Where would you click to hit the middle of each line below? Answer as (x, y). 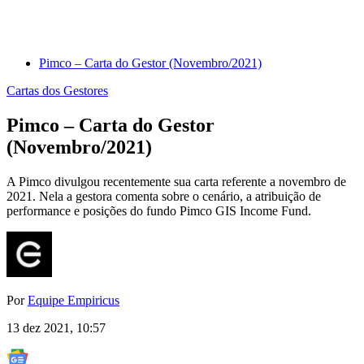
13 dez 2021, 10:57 (56, 328)
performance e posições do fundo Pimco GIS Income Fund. (159, 211)
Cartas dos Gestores (57, 91)
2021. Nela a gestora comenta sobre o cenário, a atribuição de (164, 197)
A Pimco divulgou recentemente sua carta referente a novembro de (176, 182)
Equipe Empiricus (74, 301)
